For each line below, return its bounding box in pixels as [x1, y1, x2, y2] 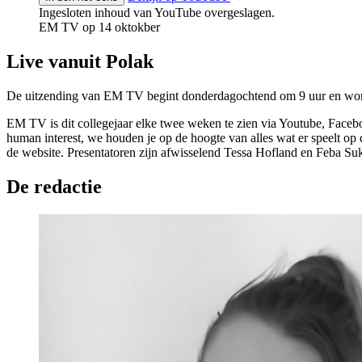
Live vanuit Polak [6, 50, 154, 72]
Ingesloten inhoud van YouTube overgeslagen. [39, 5, 275, 19]
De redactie [6, 175, 102, 197]
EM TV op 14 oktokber [39, 19, 160, 34]
